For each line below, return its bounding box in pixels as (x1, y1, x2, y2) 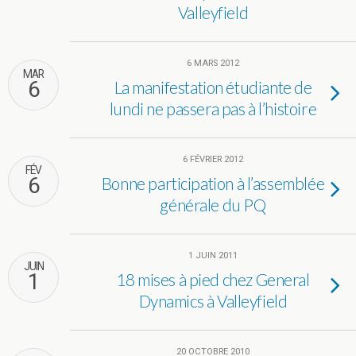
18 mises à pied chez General (116, 269, 310, 289)
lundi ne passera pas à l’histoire (109, 99, 317, 118)
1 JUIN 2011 (188, 250, 238, 261)
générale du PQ (160, 195, 266, 215)
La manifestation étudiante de (114, 77, 312, 97)
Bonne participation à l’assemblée (101, 173, 325, 193)
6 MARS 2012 (187, 58, 239, 68)
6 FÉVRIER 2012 (183, 154, 243, 164)
